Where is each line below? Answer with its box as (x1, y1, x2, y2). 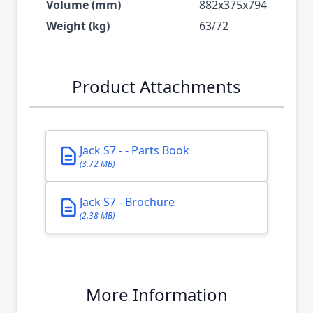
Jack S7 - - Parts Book (80, 143, 189, 159)
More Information (85, 283, 228, 307)
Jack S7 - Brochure (80, 194, 175, 210)
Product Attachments (72, 75, 241, 99)
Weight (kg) (46, 18, 110, 34)
